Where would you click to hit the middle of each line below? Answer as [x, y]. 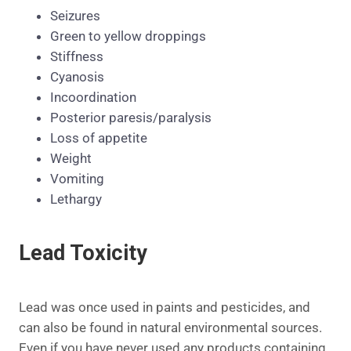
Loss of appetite [99, 138]
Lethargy [78, 199]
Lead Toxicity [83, 253]
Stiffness [77, 56]
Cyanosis [77, 76]
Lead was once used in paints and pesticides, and [165, 308]
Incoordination [93, 97]
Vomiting [77, 178]
